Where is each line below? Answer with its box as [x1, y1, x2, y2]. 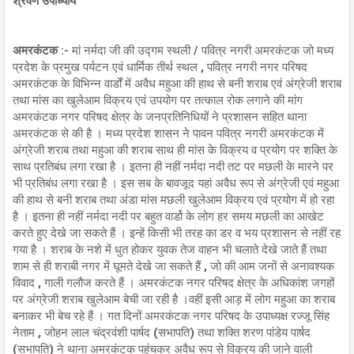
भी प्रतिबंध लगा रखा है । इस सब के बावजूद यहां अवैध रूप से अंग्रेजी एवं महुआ [13, 175, 339, 190]
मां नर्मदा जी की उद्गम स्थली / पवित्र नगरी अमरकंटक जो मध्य [69, 43, 333, 58]
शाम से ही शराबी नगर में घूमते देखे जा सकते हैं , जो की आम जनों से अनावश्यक [13, 258, 334, 273]
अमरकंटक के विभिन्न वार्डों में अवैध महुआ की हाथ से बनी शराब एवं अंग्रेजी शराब [13, 76, 341, 91]
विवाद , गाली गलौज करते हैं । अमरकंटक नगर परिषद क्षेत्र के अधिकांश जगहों [13, 275, 334, 290]
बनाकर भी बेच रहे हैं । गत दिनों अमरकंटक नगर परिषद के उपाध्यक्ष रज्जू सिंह [13, 308, 330, 323]
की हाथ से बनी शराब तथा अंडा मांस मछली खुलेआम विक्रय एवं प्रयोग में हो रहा [13, 192, 334, 207]
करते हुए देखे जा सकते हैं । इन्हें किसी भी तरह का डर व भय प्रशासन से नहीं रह [13, 225, 341, 240]
